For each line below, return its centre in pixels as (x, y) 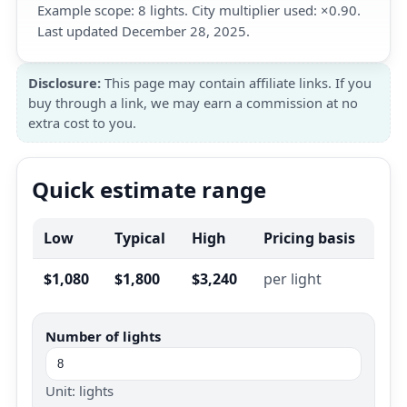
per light (293, 279)
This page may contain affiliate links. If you (236, 83)
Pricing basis (309, 238)
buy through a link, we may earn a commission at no (193, 103)
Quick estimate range (149, 189)
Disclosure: (65, 83)
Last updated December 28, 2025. (144, 31)
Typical (140, 238)
